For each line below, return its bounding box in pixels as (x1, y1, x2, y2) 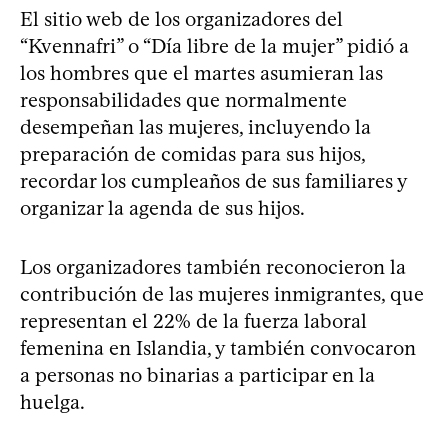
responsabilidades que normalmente (20, 87, 347, 112)
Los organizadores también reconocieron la (20, 254, 406, 279)
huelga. (20, 389, 85, 414)
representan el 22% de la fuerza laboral (20, 308, 367, 333)
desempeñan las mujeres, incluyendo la (20, 114, 371, 139)
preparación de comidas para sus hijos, (20, 141, 365, 166)
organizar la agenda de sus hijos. (20, 195, 305, 220)
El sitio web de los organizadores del (20, 6, 343, 31)
